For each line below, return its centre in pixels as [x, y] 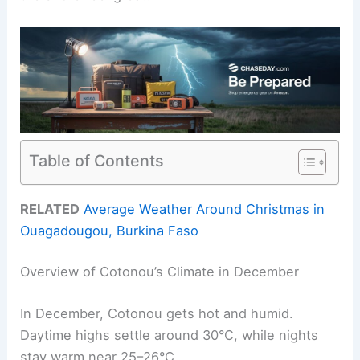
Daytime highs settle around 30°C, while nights [170, 335]
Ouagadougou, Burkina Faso [110, 230]
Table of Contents [97, 160]
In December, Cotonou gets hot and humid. [157, 313]
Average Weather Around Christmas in [205, 209]
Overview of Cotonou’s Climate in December [160, 272]
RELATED [50, 209]
